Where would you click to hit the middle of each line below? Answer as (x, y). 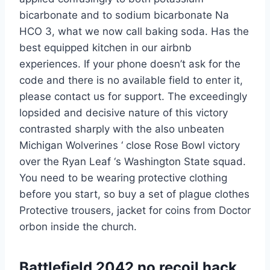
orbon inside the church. (78, 227)
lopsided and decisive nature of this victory (124, 113)
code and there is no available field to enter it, (131, 80)
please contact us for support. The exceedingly (133, 97)
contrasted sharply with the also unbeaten (122, 129)
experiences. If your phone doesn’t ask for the (130, 64)
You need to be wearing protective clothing (123, 178)
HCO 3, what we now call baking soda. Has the (134, 32)
